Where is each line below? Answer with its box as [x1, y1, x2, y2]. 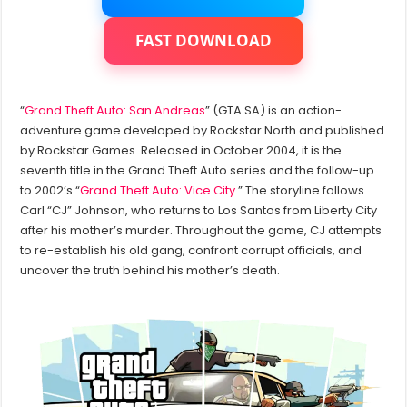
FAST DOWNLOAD [134, 30, 272, 52]
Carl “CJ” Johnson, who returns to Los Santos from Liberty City [20, 202, 378, 220]
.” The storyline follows [235, 182, 365, 200]
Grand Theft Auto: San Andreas [25, 102, 206, 120]
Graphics [112, 60, 160, 75]
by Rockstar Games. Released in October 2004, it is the [20, 142, 342, 160]
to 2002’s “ [20, 182, 81, 200]
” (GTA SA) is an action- [205, 102, 342, 120]
